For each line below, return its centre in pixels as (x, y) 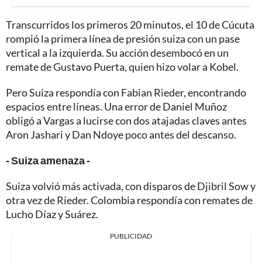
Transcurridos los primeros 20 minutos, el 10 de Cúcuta (130, 25)
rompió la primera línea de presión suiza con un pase (123, 39)
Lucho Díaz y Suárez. (52, 214)
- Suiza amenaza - (48, 161)
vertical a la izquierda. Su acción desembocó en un (117, 53)
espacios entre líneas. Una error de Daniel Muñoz (116, 107)
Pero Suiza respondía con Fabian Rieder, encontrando (126, 93)
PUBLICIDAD (131, 236)
